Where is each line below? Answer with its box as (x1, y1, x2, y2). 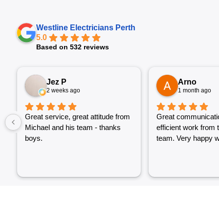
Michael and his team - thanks (25, 123, 121, 132)
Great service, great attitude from (25, 112, 130, 121)
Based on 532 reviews (36, 43, 109, 51)
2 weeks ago (46, 87, 80, 94)
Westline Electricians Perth (36, 23, 135, 32)
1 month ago (177, 87, 211, 94)
